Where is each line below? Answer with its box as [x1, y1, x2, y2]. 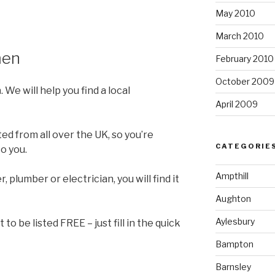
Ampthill [215, 170, 249, 181]
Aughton [215, 193, 251, 204]
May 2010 [215, 7, 255, 18]
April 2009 [215, 98, 258, 109]
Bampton [215, 238, 254, 249]
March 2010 [215, 30, 264, 41]
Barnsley [215, 261, 251, 272]
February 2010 [215, 53, 274, 64]
